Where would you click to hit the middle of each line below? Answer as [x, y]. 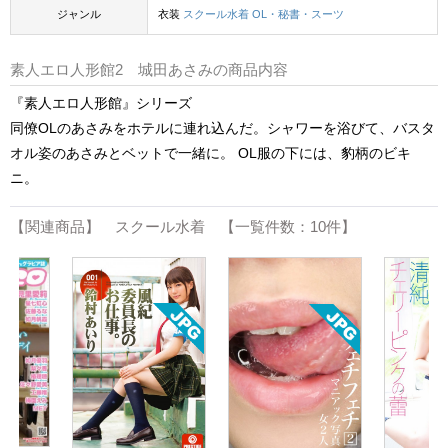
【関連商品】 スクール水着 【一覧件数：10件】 [183, 227]
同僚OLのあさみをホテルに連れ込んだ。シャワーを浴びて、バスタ [222, 128]
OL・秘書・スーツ [298, 14]
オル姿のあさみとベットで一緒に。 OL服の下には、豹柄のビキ [210, 153]
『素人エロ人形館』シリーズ [101, 103]
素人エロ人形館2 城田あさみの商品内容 [149, 70]
